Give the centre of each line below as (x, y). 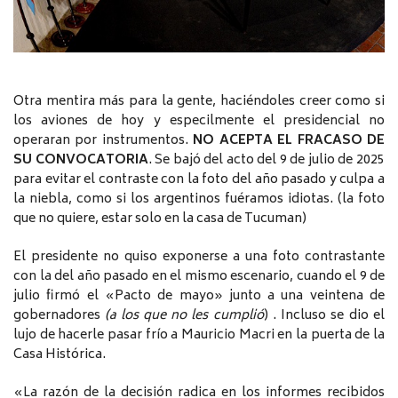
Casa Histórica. (60, 355)
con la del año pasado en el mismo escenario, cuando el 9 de (199, 277)
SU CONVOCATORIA (81, 161)
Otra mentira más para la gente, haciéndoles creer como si (199, 102)
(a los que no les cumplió (184, 316)
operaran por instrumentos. (103, 141)
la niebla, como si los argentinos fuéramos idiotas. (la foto (199, 200)
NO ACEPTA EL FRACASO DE (289, 141)
